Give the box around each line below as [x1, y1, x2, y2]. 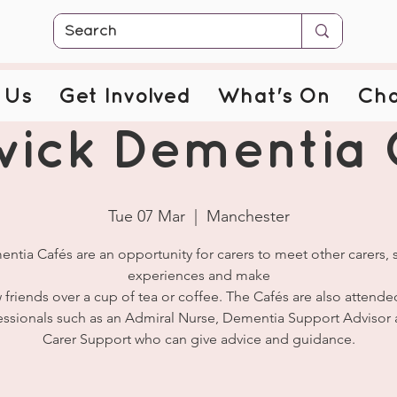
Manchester [206, 206, 290, 226]
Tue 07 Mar [107, 206, 185, 226]
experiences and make [127, 267, 270, 284]
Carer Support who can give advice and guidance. [42, 331, 355, 347]
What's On [217, 86, 331, 106]
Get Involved [58, 86, 191, 106]
